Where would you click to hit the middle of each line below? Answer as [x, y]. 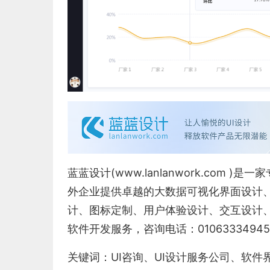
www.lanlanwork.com [171, 172]
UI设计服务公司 [192, 257]
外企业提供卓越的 [111, 191]
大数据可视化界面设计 [209, 191]
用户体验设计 [176, 210]
